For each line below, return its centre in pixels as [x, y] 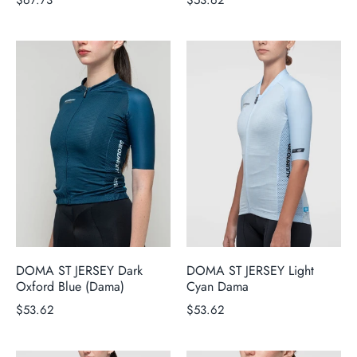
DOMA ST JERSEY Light [250, 270]
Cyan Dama [218, 286]
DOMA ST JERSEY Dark [79, 270]
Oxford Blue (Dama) [70, 286]
